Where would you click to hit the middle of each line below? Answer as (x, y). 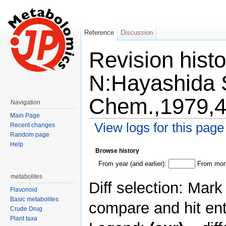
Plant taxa (24, 218)
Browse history (118, 151)
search (160, 139)
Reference (99, 33)
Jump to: (103, 139)
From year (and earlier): (133, 163)
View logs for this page (159, 127)
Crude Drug (26, 209)
